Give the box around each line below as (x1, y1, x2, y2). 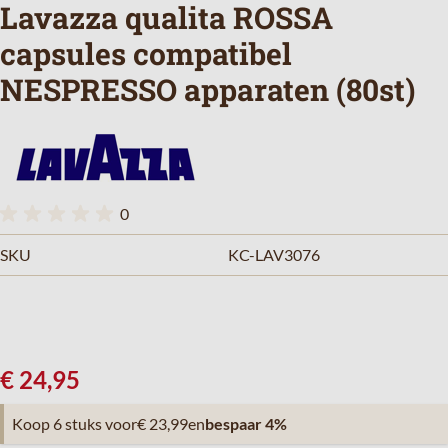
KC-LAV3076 (228, 245, 320, 264)
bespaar (205, 414, 262, 433)
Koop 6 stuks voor (12, 414, 137, 433)
